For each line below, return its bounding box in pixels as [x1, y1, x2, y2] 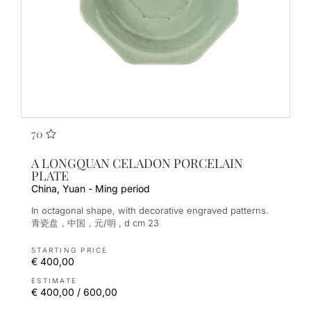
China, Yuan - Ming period [31, 182, 150, 194]
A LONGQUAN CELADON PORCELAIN [31, 154, 243, 171]
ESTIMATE [31, 276, 77, 285]
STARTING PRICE [31, 246, 108, 255]
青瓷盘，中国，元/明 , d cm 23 [31, 217, 159, 229]
